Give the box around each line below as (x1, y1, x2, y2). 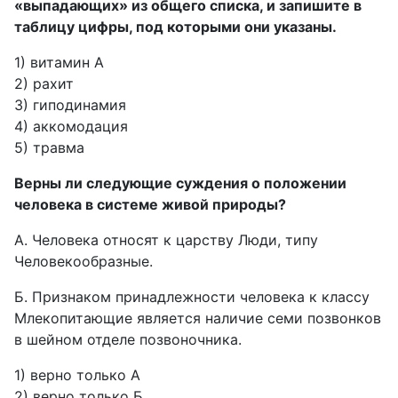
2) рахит (14, 75, 74, 92)
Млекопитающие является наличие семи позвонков (14, 309, 381, 327)
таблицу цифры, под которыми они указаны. (14, 18, 337, 36)
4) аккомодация (14, 117, 128, 135)
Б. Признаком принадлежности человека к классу (14, 288, 370, 306)
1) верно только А (14, 366, 140, 384)
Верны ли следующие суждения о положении (14, 174, 346, 192)
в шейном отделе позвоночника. (14, 330, 242, 348)
